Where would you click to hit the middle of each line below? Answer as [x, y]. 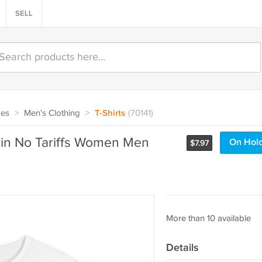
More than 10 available [208, 218]
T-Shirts [110, 113]
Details [182, 248]
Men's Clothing [52, 113]
